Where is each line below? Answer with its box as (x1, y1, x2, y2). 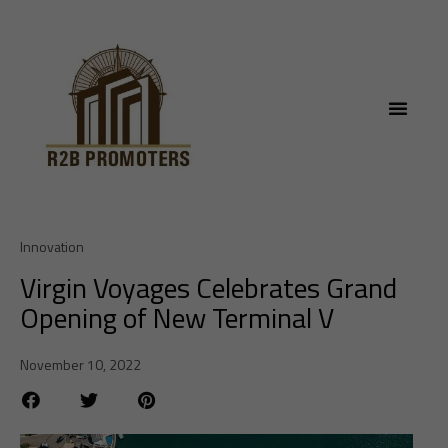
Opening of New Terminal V (20, 296, 334, 339)
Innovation (20, 236, 84, 257)
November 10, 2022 (20, 354, 141, 375)
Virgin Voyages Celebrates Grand (20, 266, 397, 309)
